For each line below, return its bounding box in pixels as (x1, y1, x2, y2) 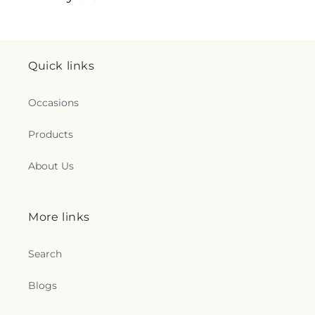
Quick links (28, 59, 95, 72)
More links (28, 210, 90, 224)
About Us (28, 160, 74, 172)
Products (28, 128, 73, 141)
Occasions (28, 96, 79, 109)
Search (28, 247, 62, 260)
